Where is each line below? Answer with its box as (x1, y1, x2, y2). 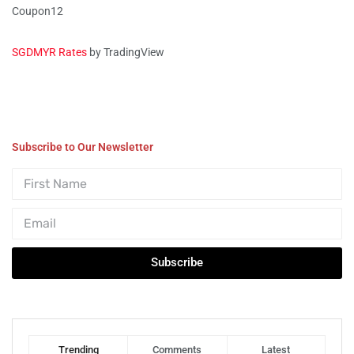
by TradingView (87, 45, 164, 58)
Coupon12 (12, 4, 63, 17)
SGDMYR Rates (12, 45, 87, 58)
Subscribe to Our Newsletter (12, 140, 153, 153)
